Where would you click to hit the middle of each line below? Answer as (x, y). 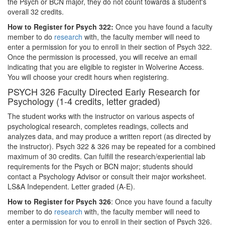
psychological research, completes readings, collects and (98, 126)
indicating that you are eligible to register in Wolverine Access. (106, 67)
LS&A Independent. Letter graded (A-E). (71, 186)
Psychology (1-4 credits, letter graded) (84, 101)
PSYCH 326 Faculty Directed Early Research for (104, 91)
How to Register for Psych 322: (61, 27)
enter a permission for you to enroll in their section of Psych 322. (110, 47)
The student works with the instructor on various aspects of (101, 116)
